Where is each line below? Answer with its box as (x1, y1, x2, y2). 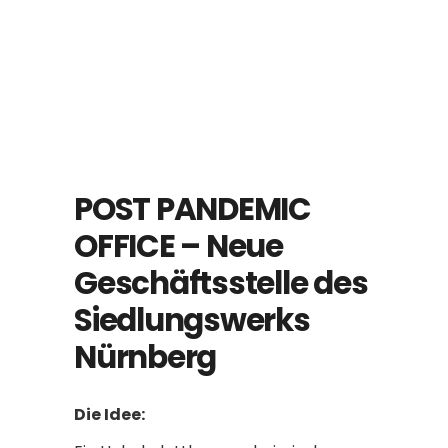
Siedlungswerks (74, 298, 310, 342)
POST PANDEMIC (74, 187, 311, 231)
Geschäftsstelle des (74, 261, 368, 305)
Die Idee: (74, 403, 145, 426)
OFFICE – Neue (74, 224, 283, 268)
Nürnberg (74, 335, 217, 379)
